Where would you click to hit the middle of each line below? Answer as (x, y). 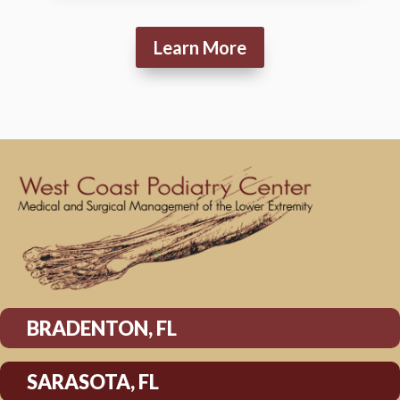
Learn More (200, 47)
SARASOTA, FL (93, 382)
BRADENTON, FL (102, 329)
